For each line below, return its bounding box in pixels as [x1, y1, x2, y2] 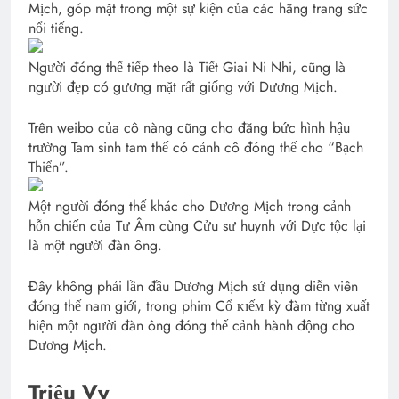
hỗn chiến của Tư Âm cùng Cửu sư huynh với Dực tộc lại [28, 216, 366, 237]
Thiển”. [28, 157, 69, 178]
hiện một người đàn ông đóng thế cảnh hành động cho [28, 315, 354, 337]
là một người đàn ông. [28, 235, 162, 256]
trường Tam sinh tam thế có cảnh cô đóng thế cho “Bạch [28, 137, 363, 159]
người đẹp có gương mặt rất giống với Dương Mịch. [28, 77, 338, 98]
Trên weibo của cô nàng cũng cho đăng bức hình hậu [28, 118, 350, 139]
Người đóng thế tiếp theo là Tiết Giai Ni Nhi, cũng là [28, 57, 346, 78]
